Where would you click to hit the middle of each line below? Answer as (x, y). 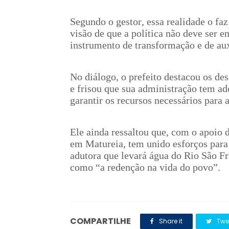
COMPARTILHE (100, 221)
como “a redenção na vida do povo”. (145, 167)
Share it (170, 221)
